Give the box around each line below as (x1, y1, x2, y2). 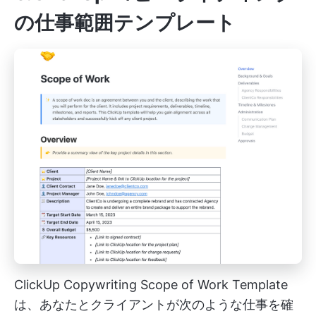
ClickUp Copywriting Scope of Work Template (14, 276, 288, 292)
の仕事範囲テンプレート (14, 11, 236, 35)
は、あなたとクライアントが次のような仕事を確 (14, 296, 293, 312)
